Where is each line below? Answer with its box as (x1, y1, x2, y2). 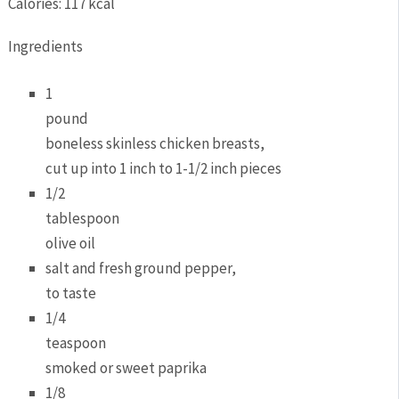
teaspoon (45, 333, 107, 354)
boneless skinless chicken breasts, (45, 134, 265, 154)
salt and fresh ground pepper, (45, 258, 237, 279)
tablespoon (45, 208, 120, 229)
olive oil (45, 233, 96, 254)
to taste (45, 283, 97, 304)
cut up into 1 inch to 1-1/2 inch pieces (45, 159, 282, 179)
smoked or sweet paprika (45, 358, 208, 379)
